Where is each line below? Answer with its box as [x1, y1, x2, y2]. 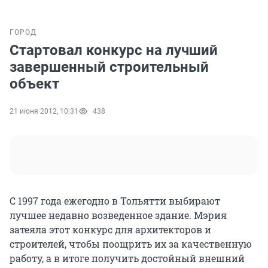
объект [10, 75, 59, 93]
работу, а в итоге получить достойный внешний [10, 252, 245, 265]
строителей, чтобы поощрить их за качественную [10, 237, 252, 251]
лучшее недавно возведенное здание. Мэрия [10, 209, 227, 222]
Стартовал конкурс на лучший [10, 42, 218, 59]
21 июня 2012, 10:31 [10, 107, 78, 116]
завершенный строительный [10, 59, 209, 76]
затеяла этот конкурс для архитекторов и [10, 223, 211, 236]
